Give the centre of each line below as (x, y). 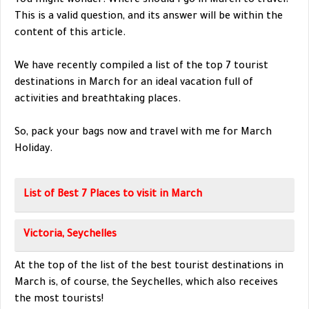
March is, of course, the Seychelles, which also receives (146, 283)
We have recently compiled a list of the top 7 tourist (141, 67)
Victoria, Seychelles (70, 235)
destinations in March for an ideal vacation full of (134, 83)
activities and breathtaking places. (98, 100)
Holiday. (34, 149)
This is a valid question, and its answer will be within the (149, 17)
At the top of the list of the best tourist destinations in (149, 267)
